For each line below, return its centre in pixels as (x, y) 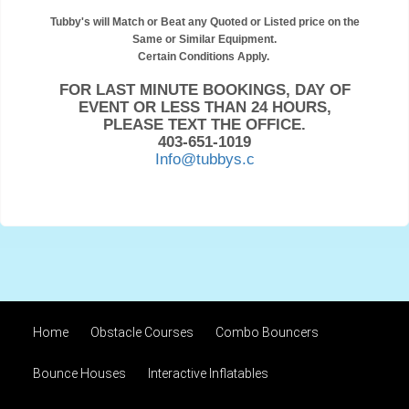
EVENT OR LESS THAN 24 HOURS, (204, 106)
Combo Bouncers (267, 333)
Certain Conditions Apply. (203, 56)
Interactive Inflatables (208, 374)
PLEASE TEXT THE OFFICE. (204, 124)
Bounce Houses (79, 374)
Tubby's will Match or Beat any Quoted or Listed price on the (204, 21)
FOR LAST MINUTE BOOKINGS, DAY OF (204, 89)
